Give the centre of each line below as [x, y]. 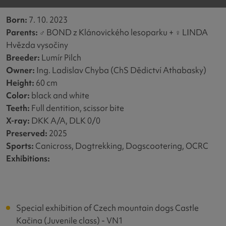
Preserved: [27, 133]
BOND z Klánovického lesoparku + [111, 33]
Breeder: [23, 58]
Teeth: [18, 108]
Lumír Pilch [61, 58]
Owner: [20, 70]
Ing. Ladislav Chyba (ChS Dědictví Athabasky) [121, 70]
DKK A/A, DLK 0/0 [65, 121]
